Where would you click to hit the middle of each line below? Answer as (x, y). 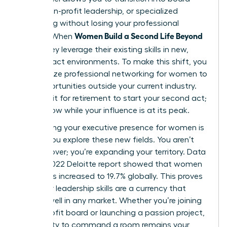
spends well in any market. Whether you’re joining (110, 200)
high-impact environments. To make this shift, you (113, 62)
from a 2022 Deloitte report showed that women (110, 164)
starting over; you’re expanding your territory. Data (112, 152)
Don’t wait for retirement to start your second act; (113, 98)
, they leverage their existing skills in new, (113, 49)
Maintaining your (50, 127)
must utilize (42, 74)
